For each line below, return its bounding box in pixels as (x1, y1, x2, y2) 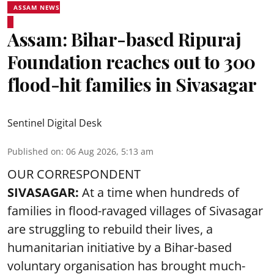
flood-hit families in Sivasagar (7, 72, 257, 97)
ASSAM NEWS (13, 2, 60, 12)
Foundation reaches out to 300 (7, 49, 256, 74)
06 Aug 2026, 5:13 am (66, 145, 154, 157)
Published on (7, 145, 61, 157)
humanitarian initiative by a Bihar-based (7, 239, 232, 256)
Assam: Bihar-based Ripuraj (7, 26, 240, 51)
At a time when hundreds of (82, 183, 239, 201)
